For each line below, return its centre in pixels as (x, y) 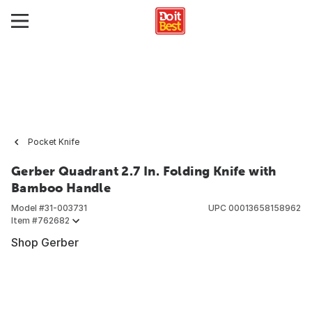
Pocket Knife (54, 142)
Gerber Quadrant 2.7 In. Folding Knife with (144, 171)
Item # (24, 220)
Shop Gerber (45, 242)
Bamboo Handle (61, 188)
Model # (28, 208)
